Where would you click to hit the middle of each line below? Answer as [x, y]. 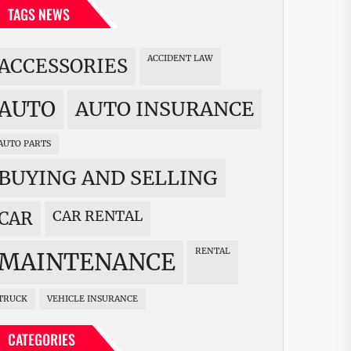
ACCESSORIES [69, 67]
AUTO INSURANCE [171, 109]
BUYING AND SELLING [114, 178]
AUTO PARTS [27, 144]
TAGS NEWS [39, 14]
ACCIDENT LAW [183, 59]
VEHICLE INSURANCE [95, 299]
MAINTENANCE [98, 262]
